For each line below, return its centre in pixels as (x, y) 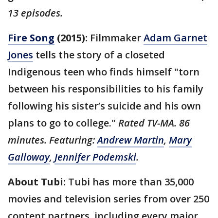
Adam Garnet (175, 38)
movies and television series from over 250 (109, 199)
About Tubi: (37, 182)
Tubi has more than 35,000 (130, 182)
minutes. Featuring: (53, 140)
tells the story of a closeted (99, 55)
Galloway (29, 157)
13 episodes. (36, 13)
